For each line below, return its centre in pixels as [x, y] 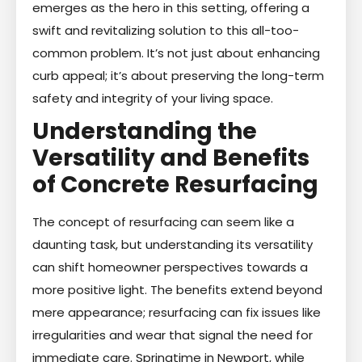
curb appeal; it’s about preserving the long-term [178, 75]
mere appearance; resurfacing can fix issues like [177, 312]
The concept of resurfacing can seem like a [163, 221]
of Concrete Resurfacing [175, 184]
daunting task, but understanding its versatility [173, 244]
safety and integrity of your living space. [153, 98]
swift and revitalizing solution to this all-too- [166, 30]
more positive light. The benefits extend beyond [177, 289]
